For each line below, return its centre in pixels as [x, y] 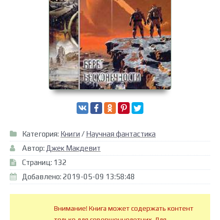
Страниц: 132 [44, 163]
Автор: [34, 148]
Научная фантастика [121, 134]
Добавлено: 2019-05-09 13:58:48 [79, 177]
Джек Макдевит [73, 148]
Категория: [41, 134]
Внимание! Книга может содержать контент [124, 208]
